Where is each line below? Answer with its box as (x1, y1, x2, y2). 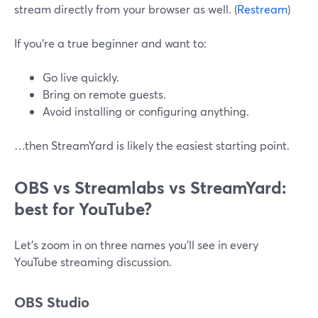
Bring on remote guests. (43, 87, 166, 102)
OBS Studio (14, 292, 89, 312)
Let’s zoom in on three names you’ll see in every (14, 237, 258, 252)
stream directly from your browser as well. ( (14, 1, 237, 16)
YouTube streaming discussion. (14, 254, 172, 269)
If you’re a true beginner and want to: (14, 35, 207, 50)
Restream (237, 1, 287, 16)
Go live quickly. (43, 70, 119, 84)
